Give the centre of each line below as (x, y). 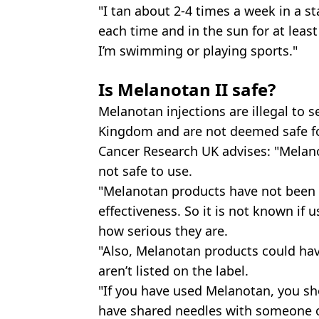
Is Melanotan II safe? (187, 89)
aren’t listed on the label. (173, 270)
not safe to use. (145, 171)
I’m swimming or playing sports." (198, 50)
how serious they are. (163, 230)
